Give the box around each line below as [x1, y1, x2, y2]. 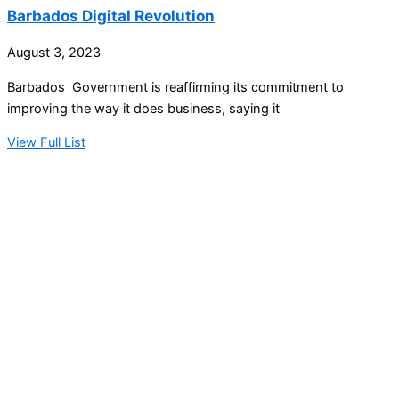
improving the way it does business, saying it [7, 100, 280, 117]
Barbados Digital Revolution [7, 6, 215, 26]
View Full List [7, 134, 85, 151]
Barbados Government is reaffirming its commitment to [7, 78, 344, 95]
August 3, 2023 [7, 45, 101, 61]
